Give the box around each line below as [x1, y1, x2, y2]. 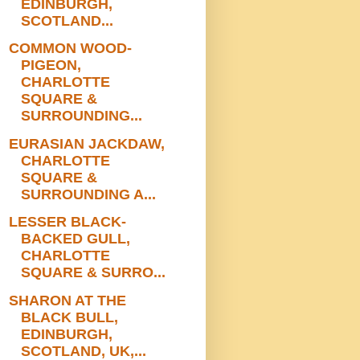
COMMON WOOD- [8, 40, 132, 57]
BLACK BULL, [20, 309, 118, 325]
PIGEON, [20, 57, 81, 74]
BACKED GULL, [20, 231, 130, 247]
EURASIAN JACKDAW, [8, 135, 165, 152]
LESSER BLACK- [8, 214, 126, 231]
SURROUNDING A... [20, 186, 156, 202]
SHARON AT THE [8, 292, 126, 309]
